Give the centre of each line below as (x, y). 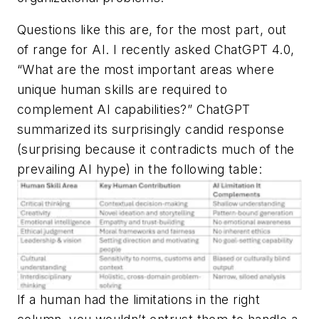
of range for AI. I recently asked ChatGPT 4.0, (156, 50)
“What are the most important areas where (146, 70)
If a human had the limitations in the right (139, 300)
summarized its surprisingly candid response (151, 130)
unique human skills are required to (122, 90)
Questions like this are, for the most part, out (152, 30)
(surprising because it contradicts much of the (156, 150)
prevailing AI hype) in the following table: (140, 169)
